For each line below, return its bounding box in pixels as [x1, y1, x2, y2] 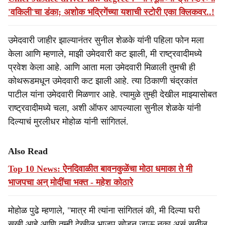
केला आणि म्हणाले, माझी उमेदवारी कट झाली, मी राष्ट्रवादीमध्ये [8, 49, 202, 59]
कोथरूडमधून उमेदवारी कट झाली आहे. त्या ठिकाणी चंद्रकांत [8, 76, 197, 86]
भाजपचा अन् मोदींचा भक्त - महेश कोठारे [8, 177, 133, 187]
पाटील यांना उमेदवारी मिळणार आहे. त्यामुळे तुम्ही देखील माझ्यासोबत [8, 89, 217, 99]
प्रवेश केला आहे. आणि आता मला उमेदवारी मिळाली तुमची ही [8, 62, 195, 72]
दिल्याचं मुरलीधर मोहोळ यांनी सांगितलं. [8, 117, 129, 127]
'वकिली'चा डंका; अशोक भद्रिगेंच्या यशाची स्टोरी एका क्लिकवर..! [8, 7, 214, 17]
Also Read [8, 146, 48, 156]
